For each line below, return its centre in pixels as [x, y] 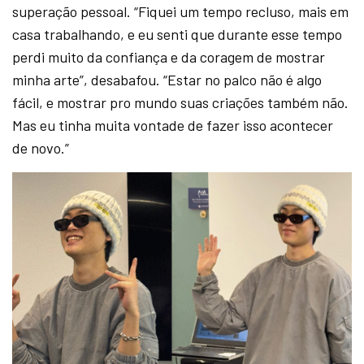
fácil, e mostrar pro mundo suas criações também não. [181, 102]
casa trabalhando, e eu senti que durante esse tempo [178, 34]
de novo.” [41, 147]
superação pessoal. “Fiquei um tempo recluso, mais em [181, 11]
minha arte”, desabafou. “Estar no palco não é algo [167, 79]
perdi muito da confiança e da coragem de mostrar [169, 56]
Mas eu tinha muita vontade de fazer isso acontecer [173, 125]
